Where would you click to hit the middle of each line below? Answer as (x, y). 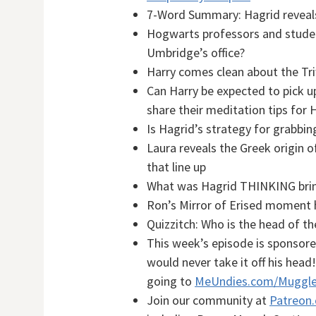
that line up (176, 167)
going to (171, 281)
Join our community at (208, 300)
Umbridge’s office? (196, 53)
